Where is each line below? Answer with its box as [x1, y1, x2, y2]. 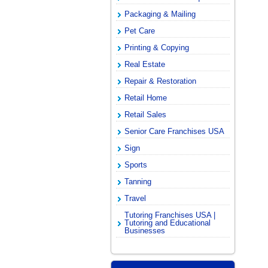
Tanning [124, 177, 152, 187]
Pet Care [124, 26, 156, 36]
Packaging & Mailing [124, 10, 196, 19]
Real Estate [124, 60, 166, 69]
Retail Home [124, 93, 167, 103]
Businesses [124, 226, 166, 236]
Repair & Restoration [124, 77, 197, 86]
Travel [124, 194, 147, 203]
